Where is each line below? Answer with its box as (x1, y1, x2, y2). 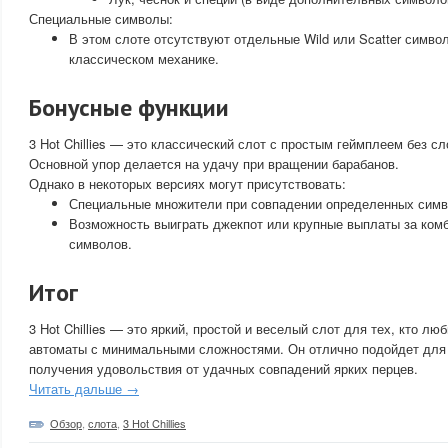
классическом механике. (69, 49, 219, 68)
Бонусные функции (29, 92, 229, 123)
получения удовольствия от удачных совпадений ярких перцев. (29, 359, 418, 378)
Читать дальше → (29, 379, 139, 398)
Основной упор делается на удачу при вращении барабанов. (29, 154, 399, 173)
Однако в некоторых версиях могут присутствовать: (29, 174, 346, 193)
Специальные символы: (29, 9, 173, 28)
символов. (69, 234, 132, 253)
